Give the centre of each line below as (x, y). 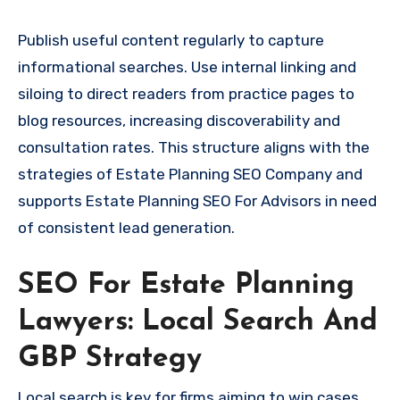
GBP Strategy (110, 359)
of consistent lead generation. (126, 228)
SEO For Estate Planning (186, 286)
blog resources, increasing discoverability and (179, 121)
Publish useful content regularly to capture (171, 41)
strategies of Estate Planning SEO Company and (190, 175)
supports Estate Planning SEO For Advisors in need (197, 201)
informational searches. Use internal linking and (187, 67)
